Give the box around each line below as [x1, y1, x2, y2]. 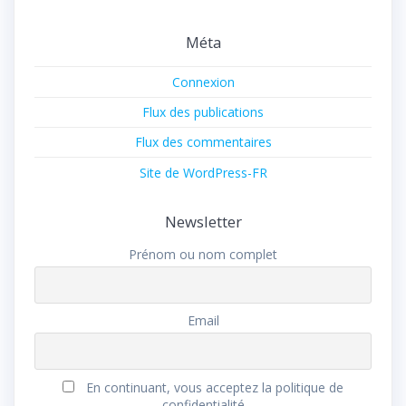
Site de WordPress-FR [139, 163, 267, 181]
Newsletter [164, 211, 242, 233]
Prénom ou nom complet [129, 246, 277, 264]
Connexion [171, 72, 235, 91]
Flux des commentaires [134, 133, 272, 151]
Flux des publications [142, 103, 264, 121]
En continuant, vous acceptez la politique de [82, 378, 343, 396]
